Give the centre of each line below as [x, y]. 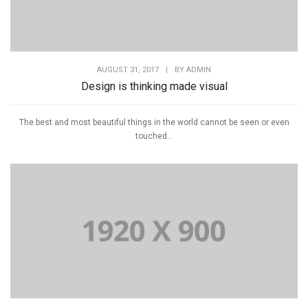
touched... [154, 136]
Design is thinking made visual [154, 86]
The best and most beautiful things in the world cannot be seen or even [154, 122]
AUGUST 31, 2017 [128, 69]
